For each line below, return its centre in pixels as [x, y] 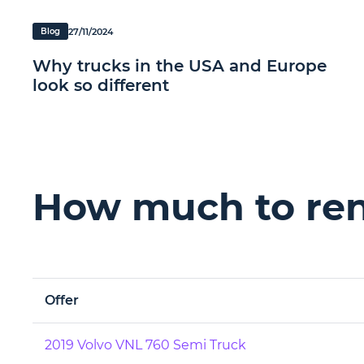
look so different [101, 85]
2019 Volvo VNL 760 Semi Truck [145, 345]
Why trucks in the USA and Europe [180, 66]
